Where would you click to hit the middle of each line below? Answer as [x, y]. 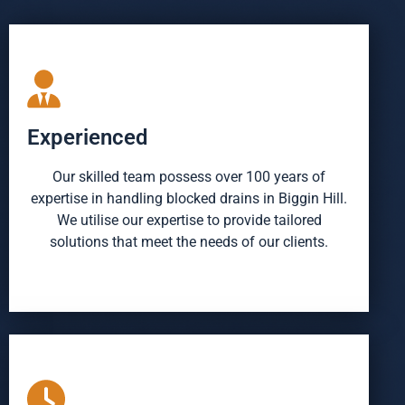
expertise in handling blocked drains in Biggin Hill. [189, 199]
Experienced [88, 138]
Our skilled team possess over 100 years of [189, 177]
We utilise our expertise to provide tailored [189, 221]
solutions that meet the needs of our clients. [189, 242]
